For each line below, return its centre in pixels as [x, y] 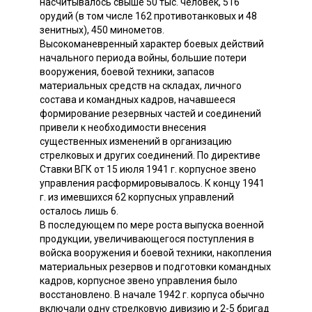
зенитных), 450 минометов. [102, 30]
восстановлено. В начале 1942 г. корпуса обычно [152, 294]
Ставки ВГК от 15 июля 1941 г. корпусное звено [148, 169]
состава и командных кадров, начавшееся [138, 99]
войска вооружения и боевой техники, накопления [156, 252]
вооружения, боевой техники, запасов [127, 71]
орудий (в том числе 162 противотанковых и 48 [148, 16]
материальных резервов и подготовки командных [155, 266]
